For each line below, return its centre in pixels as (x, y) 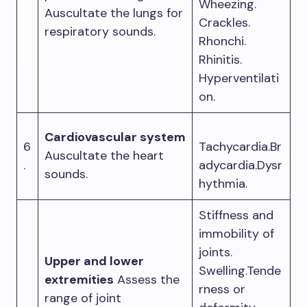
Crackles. (224, 23)
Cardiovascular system (115, 137)
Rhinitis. (220, 60)
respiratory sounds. (100, 32)
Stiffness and (236, 215)
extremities (79, 280)
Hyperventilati (239, 78)
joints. (216, 252)
